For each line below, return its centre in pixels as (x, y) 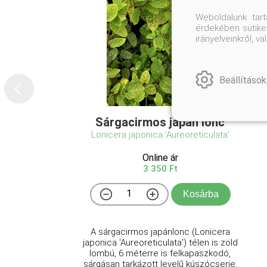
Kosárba (201, 194)
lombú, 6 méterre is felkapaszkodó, (160, 253)
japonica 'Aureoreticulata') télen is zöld (160, 242)
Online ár (160, 157)
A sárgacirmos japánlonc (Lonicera (160, 232)
